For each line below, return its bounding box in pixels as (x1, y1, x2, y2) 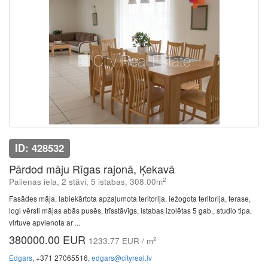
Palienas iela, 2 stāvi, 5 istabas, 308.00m (9, 176, 163, 187)
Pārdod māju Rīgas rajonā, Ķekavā (9, 161, 175, 176)
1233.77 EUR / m (89, 235, 153, 246)
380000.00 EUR (9, 232, 89, 247)
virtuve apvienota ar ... (9, 217, 80, 227)
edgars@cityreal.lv (92, 252, 152, 263)
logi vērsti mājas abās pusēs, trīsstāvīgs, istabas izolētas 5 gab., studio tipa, (9, 205, 252, 215)
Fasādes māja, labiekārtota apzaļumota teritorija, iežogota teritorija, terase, (9, 193, 251, 203)
